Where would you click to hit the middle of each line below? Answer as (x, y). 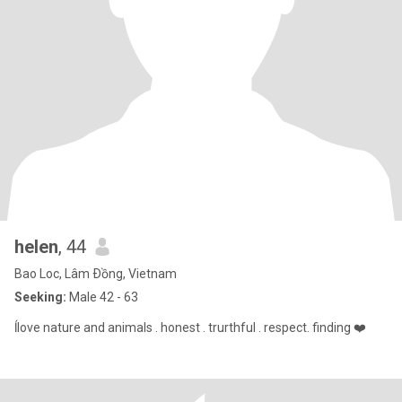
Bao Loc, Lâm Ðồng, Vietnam (96, 274)
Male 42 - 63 (102, 297)
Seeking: (40, 297)
